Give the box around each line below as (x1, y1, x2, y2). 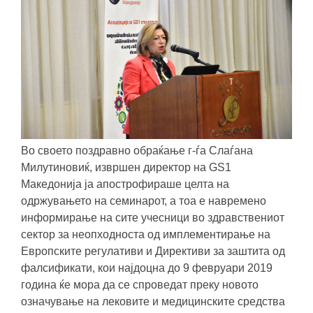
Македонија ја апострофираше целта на (21, 177, 229, 190)
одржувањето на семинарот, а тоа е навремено (21, 194, 266, 207)
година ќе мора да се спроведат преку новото (21, 278, 259, 291)
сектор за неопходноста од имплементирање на (21, 228, 270, 240)
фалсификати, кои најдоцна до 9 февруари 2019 (21, 261, 272, 274)
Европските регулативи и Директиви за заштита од (21, 245, 285, 257)
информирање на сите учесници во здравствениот (21, 211, 284, 224)
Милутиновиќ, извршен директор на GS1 (21, 161, 231, 173)
